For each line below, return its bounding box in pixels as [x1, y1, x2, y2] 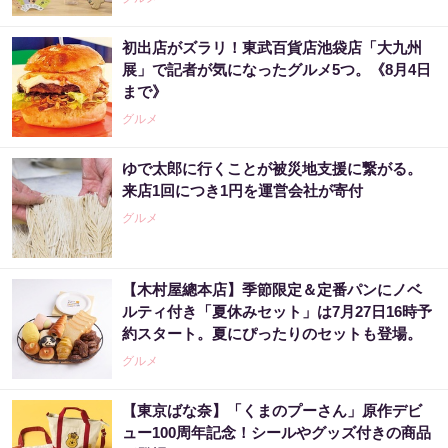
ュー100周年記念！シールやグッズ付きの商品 [122, 424, 431, 441]
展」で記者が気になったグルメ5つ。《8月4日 [122, 61, 431, 78]
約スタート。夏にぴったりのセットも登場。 [122, 325, 422, 342]
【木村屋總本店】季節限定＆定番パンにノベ [122, 281, 422, 298]
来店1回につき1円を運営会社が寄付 [122, 182, 363, 199]
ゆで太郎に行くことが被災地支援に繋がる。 [122, 160, 422, 177]
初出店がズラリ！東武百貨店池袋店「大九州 [122, 39, 422, 56]
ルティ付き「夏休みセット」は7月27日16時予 [122, 303, 432, 320]
